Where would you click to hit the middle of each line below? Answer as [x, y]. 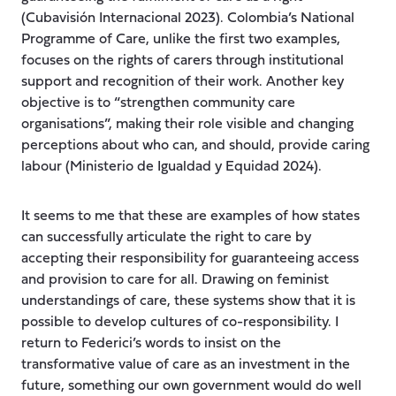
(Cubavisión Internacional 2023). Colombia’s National [188, 18]
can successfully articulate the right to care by [166, 237]
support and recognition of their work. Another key [183, 82]
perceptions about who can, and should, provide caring [195, 145]
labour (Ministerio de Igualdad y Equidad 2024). [171, 167]
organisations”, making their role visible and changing [187, 124]
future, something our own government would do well [191, 386]
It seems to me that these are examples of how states [190, 216]
